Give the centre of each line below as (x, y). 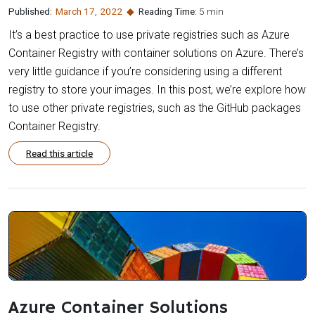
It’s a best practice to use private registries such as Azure (149, 34)
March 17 (75, 11)
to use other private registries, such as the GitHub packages (155, 108)
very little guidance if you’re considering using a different (145, 71)
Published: (30, 11)
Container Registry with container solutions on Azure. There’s (156, 53)
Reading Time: (168, 11)
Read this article (59, 153)
